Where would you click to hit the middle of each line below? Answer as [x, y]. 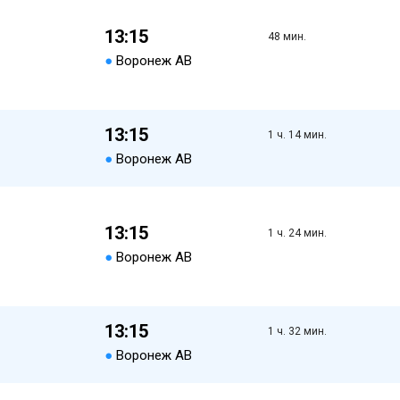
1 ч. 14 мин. [297, 135]
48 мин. [287, 37]
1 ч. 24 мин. [297, 233]
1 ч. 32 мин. [297, 331]
